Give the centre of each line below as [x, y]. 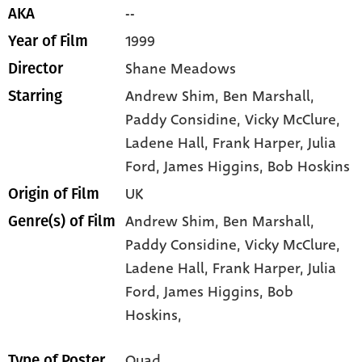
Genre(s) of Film [62, 221]
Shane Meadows [181, 68]
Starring [35, 96]
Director [36, 68]
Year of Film [48, 41]
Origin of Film [54, 194]
